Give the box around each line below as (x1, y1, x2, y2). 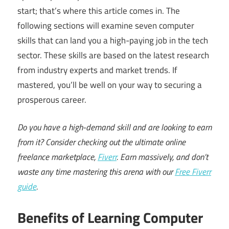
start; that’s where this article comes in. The (17, 4, 180, 17)
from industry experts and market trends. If (17, 63, 177, 77)
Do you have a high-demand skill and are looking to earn (17, 121, 212, 134)
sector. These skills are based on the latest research (17, 48, 209, 62)
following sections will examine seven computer (17, 18, 194, 32)
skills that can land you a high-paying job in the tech (17, 33, 208, 47)
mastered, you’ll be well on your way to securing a (17, 78, 202, 91)
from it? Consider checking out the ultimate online (17, 135, 186, 149)
